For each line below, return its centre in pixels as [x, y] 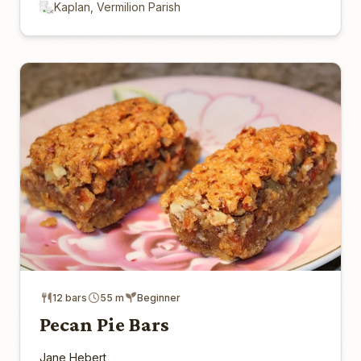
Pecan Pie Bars [104, 324]
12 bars [70, 297]
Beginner [159, 297]
